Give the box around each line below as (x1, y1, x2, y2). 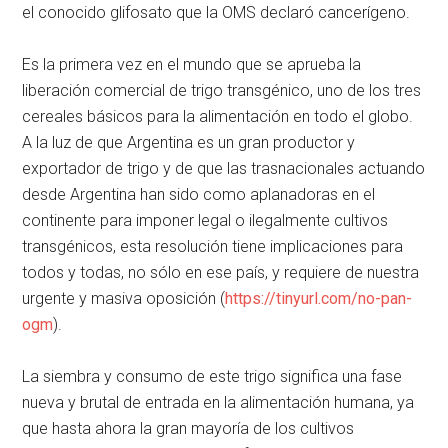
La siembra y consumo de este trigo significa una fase (22, 367, 403, 387)
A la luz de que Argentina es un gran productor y (22, 133, 356, 153)
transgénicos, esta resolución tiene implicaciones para (22, 237, 404, 257)
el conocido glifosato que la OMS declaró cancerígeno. (22, 3, 411, 23)
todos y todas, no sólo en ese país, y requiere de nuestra (22, 263, 420, 283)
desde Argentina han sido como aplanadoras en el (22, 185, 376, 205)
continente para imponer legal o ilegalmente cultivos (22, 211, 389, 231)
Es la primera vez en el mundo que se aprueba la (22, 55, 362, 75)
